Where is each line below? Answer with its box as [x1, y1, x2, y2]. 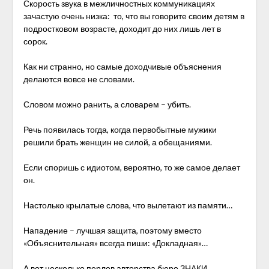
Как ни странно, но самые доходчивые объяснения [23, 61, 222, 71]
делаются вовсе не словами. [23, 74, 134, 84]
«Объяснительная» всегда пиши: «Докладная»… [23, 238, 208, 248]
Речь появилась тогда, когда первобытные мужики [23, 124, 217, 134]
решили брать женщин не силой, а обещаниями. [23, 137, 212, 147]
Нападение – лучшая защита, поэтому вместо [23, 225, 202, 235]
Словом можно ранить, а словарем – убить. [23, 99, 191, 109]
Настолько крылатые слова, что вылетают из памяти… [23, 200, 232, 210]
